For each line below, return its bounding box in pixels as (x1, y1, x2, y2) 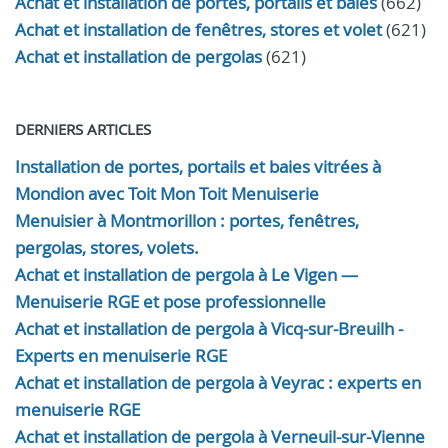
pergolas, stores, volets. (15, 236, 199, 259)
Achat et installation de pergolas (15, 45, 262, 68)
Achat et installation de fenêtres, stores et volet (15, 18, 382, 41)
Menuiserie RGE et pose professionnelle (15, 290, 326, 313)
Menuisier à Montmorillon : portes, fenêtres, (15, 209, 359, 232)
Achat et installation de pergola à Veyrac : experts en (15, 371, 421, 394)
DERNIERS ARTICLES (15, 119, 151, 139)
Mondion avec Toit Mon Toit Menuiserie (15, 182, 319, 205)
